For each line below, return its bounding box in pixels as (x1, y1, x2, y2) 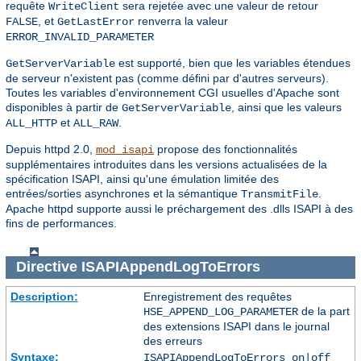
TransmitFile (241, 187, 318, 201)
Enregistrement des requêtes (143, 289, 292, 303)
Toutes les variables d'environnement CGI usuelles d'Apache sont (6, 85, 339, 99)
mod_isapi (96, 143, 154, 156)
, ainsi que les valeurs (231, 100, 342, 114)
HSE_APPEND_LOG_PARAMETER (143, 305, 298, 318)
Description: (10, 289, 78, 303)
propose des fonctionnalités (154, 142, 297, 156)
